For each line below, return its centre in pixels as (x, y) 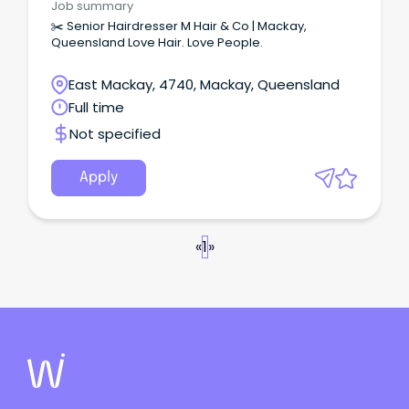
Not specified (115, 133)
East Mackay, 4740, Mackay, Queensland (204, 84)
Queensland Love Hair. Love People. (157, 42)
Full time (96, 107)
